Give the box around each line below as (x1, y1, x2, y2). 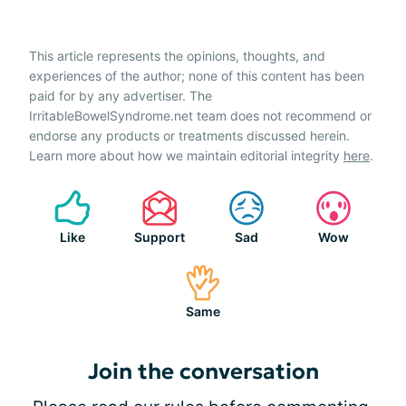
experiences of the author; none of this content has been (29, 68, 364, 83)
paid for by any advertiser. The (29, 88, 212, 103)
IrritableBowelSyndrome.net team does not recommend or (29, 108, 372, 123)
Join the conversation (87, 358, 319, 385)
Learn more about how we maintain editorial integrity (29, 148, 343, 163)
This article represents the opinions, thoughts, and (29, 48, 325, 63)
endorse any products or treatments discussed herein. (29, 128, 350, 143)
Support (134, 229, 185, 245)
